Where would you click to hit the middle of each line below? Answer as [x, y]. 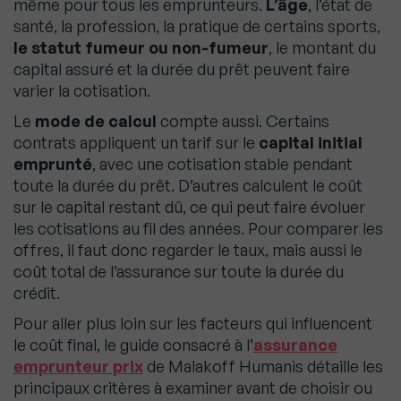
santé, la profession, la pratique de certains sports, [197, 26]
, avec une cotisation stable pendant [222, 164]
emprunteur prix [78, 367]
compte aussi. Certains [243, 121]
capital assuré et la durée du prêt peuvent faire [182, 69]
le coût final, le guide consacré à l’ [133, 345]
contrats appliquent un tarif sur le [136, 143]
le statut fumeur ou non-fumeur [141, 48]
